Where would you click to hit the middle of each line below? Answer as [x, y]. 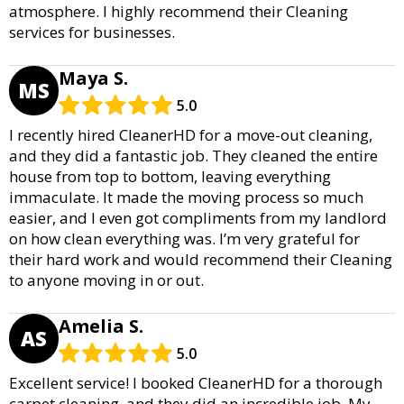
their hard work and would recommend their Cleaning [201, 259]
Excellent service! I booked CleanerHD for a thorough [196, 382]
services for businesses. [92, 32]
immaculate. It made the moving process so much [186, 197]
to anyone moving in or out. [106, 280]
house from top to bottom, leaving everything [170, 176]
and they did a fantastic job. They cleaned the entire [193, 155]
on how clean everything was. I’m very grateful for [184, 238]
